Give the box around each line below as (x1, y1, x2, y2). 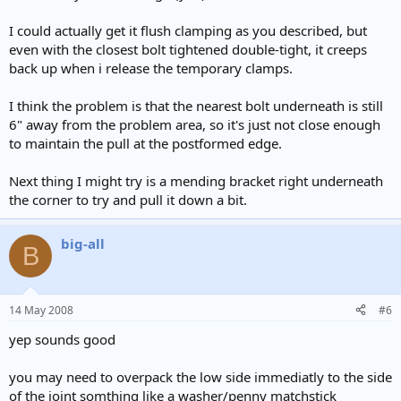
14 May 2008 (9, 302, 73, 318)
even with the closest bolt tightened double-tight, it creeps (9, 40, 367, 58)
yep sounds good (9, 329, 115, 348)
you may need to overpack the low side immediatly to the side (9, 367, 392, 386)
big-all (61, 235, 105, 252)
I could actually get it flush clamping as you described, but (9, 21, 367, 39)
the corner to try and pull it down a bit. (9, 191, 247, 209)
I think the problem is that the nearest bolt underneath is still (9, 97, 383, 115)
